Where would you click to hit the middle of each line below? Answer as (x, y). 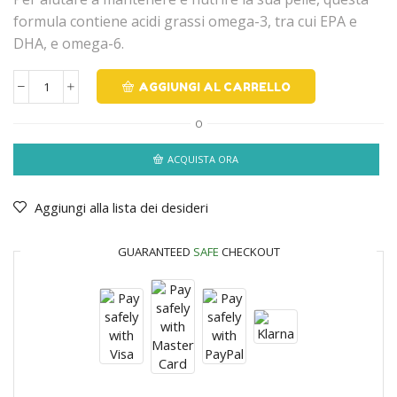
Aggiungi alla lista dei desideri (121, 207)
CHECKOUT (249, 251)
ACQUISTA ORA (203, 160)
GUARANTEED (155, 251)
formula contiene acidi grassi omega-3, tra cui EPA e (185, 22)
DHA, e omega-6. (69, 44)
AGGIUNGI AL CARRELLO (214, 86)
